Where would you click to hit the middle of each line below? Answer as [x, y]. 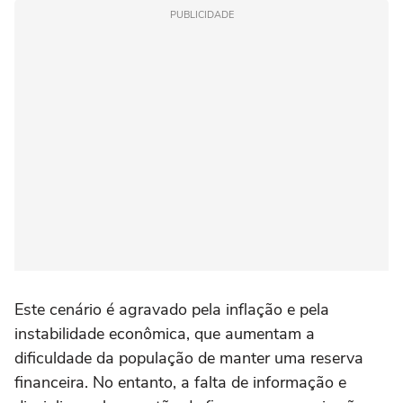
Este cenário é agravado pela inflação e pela [172, 310]
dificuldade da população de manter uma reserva [189, 358]
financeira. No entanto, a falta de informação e [180, 383]
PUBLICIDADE [201, 15]
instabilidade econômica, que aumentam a [165, 334]
